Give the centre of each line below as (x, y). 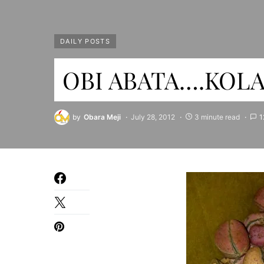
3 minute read (217, 117)
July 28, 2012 (153, 117)
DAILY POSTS (85, 41)
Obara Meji (102, 117)
